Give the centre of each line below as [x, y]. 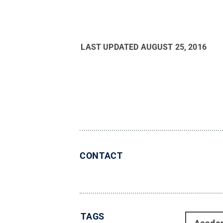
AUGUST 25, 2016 [173, 47]
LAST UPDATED [111, 47]
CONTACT [101, 156]
